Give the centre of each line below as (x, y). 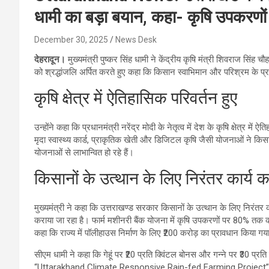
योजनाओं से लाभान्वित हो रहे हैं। (84, 152)
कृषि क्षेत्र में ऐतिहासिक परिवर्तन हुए (136, 98)
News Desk (136, 39)
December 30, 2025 (71, 39)
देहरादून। (51, 59)
